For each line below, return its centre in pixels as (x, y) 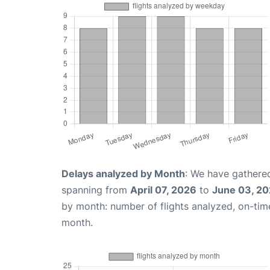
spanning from (96, 190)
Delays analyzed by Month (123, 173)
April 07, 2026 (163, 190)
